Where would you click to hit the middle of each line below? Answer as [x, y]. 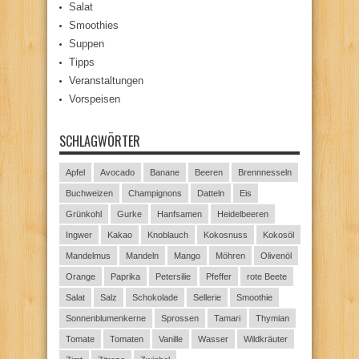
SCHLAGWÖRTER [100, 141]
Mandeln [142, 255]
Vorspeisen [95, 99]
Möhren [230, 255]
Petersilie [173, 276]
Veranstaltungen [106, 80]
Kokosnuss [226, 234]
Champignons [155, 193]
